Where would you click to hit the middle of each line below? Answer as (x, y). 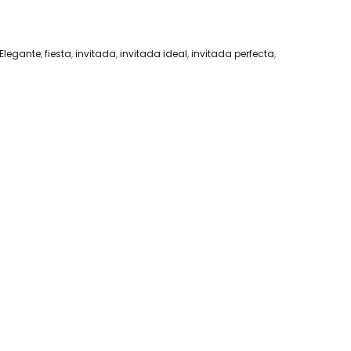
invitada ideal (154, 54)
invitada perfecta (233, 54)
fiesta (58, 54)
